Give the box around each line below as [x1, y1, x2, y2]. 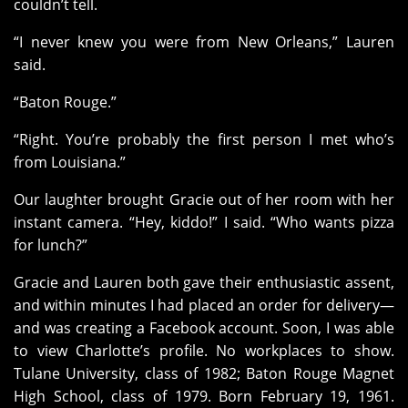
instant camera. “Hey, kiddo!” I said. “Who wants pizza [14, 212, 394, 233]
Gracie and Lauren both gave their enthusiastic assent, [14, 272, 394, 293]
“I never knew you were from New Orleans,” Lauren [14, 32, 394, 53]
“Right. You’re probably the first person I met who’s [14, 129, 394, 150]
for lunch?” [14, 235, 87, 256]
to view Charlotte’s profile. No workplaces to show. [14, 341, 394, 362]
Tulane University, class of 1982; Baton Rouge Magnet [14, 363, 394, 384]
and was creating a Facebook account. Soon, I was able [14, 318, 394, 339]
